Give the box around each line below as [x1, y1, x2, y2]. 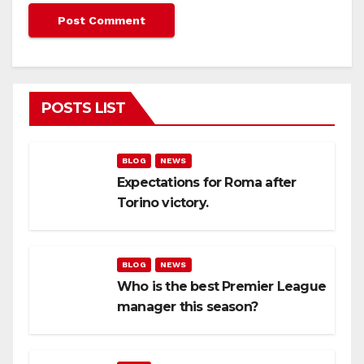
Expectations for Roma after [117, 174, 297, 190]
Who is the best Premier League [117, 278, 326, 294]
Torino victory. [117, 194, 208, 210]
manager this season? [117, 298, 258, 314]
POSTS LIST [41, 98, 125, 117]
